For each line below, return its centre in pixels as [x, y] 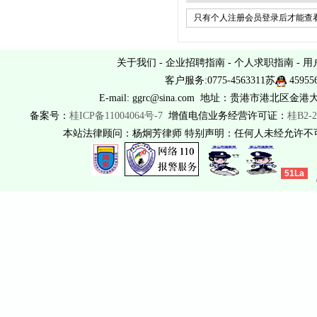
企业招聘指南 [195, 63]
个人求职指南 [264, 63]
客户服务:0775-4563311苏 [220, 80]
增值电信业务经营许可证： [225, 116]
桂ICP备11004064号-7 [116, 116]
